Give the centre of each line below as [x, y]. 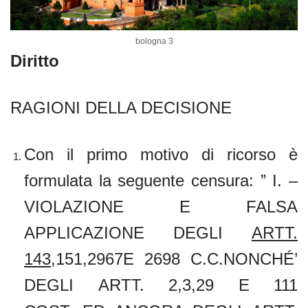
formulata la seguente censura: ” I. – [161, 180]
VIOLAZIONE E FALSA [161, 206]
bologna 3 [154, 41]
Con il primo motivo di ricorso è [161, 154]
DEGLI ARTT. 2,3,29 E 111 [161, 285]
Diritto [35, 60]
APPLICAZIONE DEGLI [138, 232]
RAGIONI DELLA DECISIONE [121, 107]
